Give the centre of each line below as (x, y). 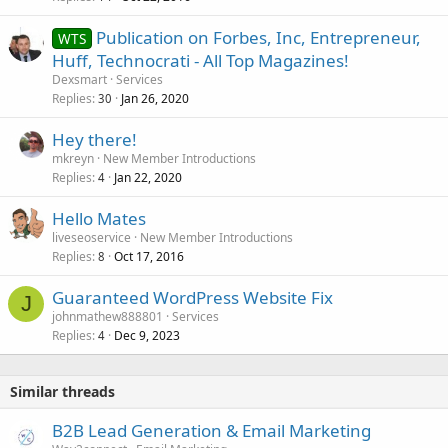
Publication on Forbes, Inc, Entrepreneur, (258, 38)
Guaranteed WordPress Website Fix (192, 298)
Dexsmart (79, 80)
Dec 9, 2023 (147, 336)
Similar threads (62, 392)
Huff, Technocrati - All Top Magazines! (200, 61)
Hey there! (94, 140)
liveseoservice (91, 238)
